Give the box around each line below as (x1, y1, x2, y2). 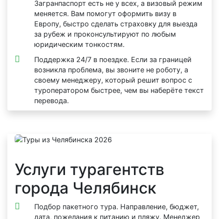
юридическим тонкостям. (34, 40, 125, 48)
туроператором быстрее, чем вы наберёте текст (34, 86, 204, 94)
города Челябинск (15, 178, 156, 198)
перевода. (34, 96, 69, 105)
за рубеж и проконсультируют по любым (34, 29, 176, 38)
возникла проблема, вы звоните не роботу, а (34, 65, 188, 74)
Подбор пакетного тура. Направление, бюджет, (34, 202, 199, 211)
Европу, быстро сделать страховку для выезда (34, 19, 197, 28)
